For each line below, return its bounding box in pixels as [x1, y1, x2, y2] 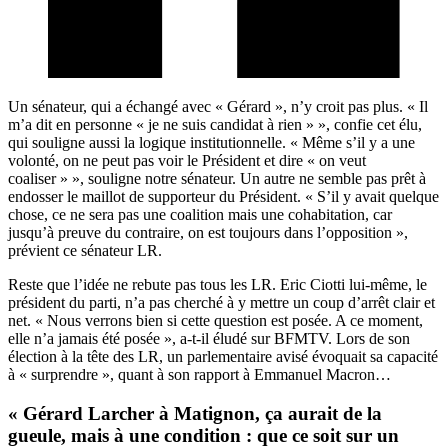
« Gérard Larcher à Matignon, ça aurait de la [8, 402, 382, 424]
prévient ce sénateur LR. [8, 241, 162, 259]
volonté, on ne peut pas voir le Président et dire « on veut [8, 151, 366, 169]
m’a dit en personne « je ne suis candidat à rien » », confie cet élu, [8, 115, 422, 133]
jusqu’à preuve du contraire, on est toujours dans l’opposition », [8, 223, 408, 241]
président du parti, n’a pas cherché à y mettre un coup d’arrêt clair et [8, 293, 435, 311]
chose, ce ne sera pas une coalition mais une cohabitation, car [8, 205, 392, 223]
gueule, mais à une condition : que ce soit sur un [8, 424, 399, 446]
